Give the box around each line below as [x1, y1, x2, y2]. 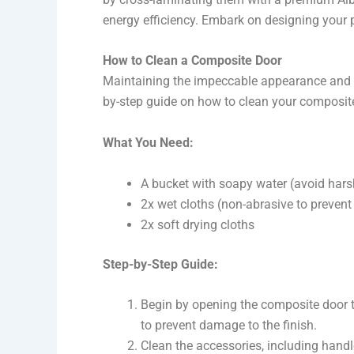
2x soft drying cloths [141, 217, 254, 232]
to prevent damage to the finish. [141, 318, 317, 333]
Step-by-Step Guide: [103, 256, 218, 272]
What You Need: [103, 135, 194, 151]
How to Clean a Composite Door [103, 53, 282, 69]
